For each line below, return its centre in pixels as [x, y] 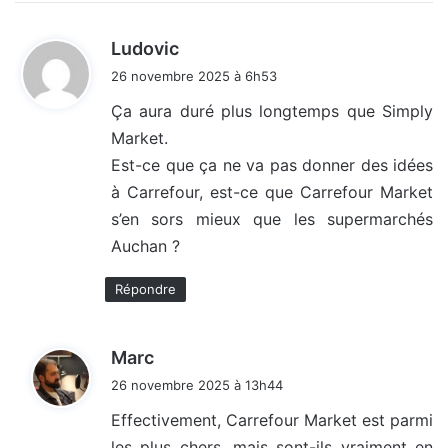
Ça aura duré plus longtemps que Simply [272, 111]
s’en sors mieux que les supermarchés [272, 219]
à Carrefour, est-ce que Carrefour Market [272, 192]
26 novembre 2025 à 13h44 [197, 385]
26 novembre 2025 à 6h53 [194, 76]
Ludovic [145, 49]
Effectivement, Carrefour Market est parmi [272, 420]
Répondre [145, 289]
